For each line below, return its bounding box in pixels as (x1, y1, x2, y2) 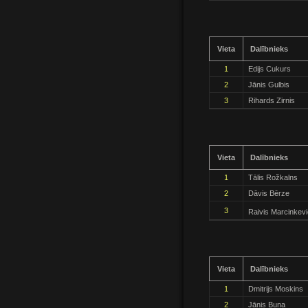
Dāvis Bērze (248, 189, 289, 198)
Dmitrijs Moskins (248, 285, 303, 294)
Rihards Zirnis (248, 96, 295, 105)
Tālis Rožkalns (248, 173, 298, 182)
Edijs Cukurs (248, 65, 291, 74)
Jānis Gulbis (248, 80, 289, 89)
